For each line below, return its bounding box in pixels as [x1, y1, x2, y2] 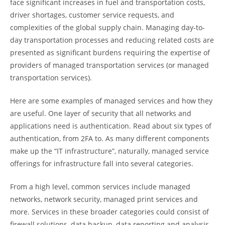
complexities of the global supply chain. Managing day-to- [10, 23, 205, 32]
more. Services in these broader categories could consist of [10, 207, 209, 216]
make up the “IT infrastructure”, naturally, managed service [10, 146, 209, 156]
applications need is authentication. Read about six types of [10, 121, 211, 131]
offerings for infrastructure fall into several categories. [10, 159, 193, 168]
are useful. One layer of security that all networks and [10, 108, 191, 118]
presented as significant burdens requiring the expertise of [10, 48, 210, 57]
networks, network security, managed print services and [10, 194, 198, 204]
